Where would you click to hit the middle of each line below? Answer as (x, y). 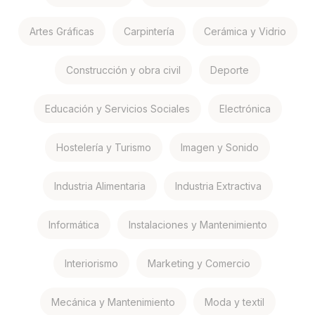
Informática (73, 225)
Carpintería (149, 31)
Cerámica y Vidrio (245, 31)
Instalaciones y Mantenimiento (198, 225)
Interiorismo (91, 263)
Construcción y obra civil (123, 70)
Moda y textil (234, 302)
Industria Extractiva (218, 186)
